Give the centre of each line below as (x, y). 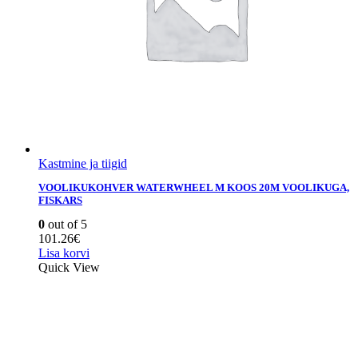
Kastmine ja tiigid (83, 163)
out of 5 (66, 224)
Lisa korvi (64, 253)
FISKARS (60, 200)
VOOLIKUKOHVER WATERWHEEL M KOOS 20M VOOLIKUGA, (194, 187)
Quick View (69, 267)
